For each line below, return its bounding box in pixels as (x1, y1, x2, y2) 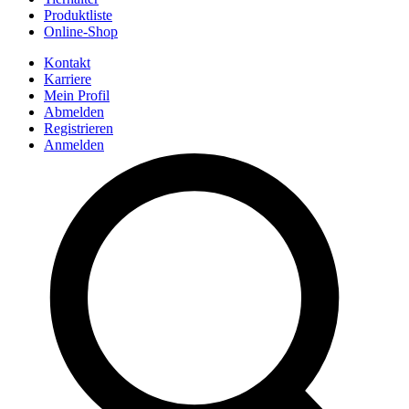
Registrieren (44, 121, 113, 136)
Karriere (44, 71, 91, 87)
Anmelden (44, 137, 104, 152)
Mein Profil (44, 88, 110, 103)
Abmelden (44, 104, 104, 120)
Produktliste (44, 7, 112, 23)
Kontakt (44, 55, 90, 70)
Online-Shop (44, 24, 118, 39)
